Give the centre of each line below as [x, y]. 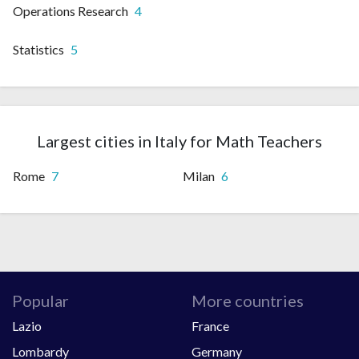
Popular [40, 300]
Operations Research [71, 10]
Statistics [38, 49]
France [210, 325]
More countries [248, 300]
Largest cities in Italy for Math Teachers [179, 141]
